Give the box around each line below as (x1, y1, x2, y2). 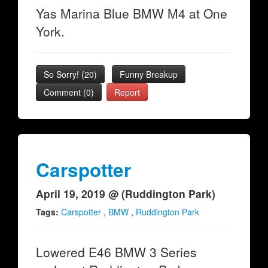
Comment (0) (44, 86, 94, 98)
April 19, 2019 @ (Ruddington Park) (36, 186, 215, 201)
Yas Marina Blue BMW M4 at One (36, 4, 227, 22)
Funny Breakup (120, 68, 178, 80)
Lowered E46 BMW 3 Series (36, 243, 197, 261)
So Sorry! (44, 68, 81, 80)
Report (114, 86, 140, 98)
